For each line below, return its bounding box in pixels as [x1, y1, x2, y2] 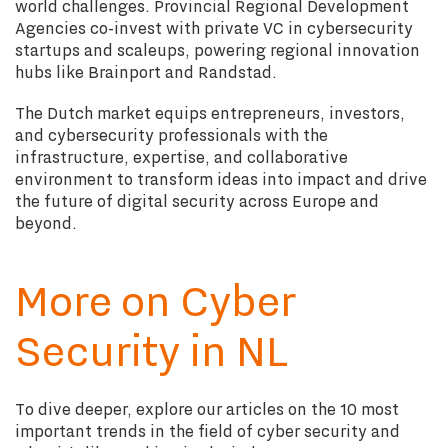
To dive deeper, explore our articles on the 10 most [15, 397, 399, 421]
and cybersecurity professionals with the [15, 123, 328, 147]
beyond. [15, 211, 77, 235]
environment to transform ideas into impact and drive [15, 167, 427, 191]
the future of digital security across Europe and [15, 189, 379, 213]
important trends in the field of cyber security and [15, 419, 400, 443]
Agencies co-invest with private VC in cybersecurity [15, 16, 413, 40]
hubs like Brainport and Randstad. [15, 60, 277, 84]
